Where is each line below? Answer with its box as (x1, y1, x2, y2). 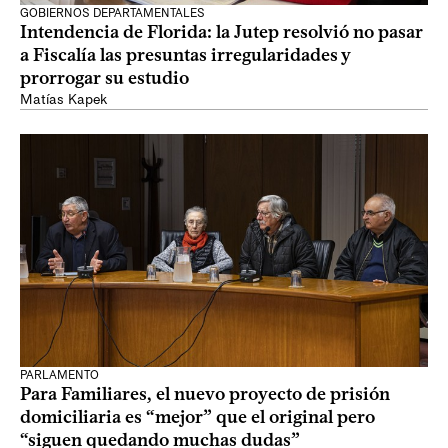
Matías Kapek (20, 91, 107, 108)
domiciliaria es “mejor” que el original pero (20, 406, 375, 428)
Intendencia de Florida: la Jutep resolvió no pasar (20, 21, 423, 43)
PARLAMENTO (20, 368, 99, 382)
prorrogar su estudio (20, 67, 189, 89)
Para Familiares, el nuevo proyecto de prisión (20, 383, 390, 405)
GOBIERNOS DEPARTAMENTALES (20, 6, 205, 20)
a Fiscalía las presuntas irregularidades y (20, 44, 351, 66)
